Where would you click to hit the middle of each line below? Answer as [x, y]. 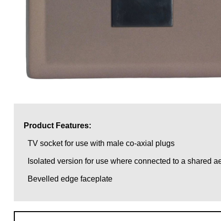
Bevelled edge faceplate [68, 179]
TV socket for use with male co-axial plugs [99, 143]
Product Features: [57, 125]
